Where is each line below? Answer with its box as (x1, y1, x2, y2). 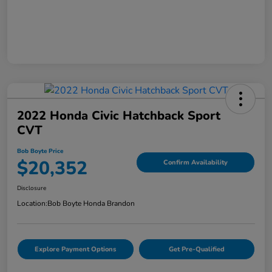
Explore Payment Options (35, 244, 117, 254)
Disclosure (17, 183, 46, 192)
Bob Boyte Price (17, 146, 63, 155)
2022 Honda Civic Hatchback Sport (17, 107, 220, 124)
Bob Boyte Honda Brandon (47, 198, 135, 208)
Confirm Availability (163, 158, 228, 168)
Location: (17, 198, 47, 208)
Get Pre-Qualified (168, 244, 225, 254)
